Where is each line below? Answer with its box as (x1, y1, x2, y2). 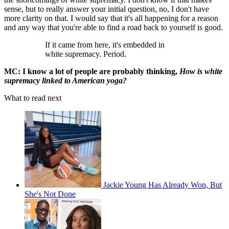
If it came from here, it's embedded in (45, 40, 165, 50)
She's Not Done (25, 190, 76, 199)
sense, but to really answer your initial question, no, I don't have (4, 5, 209, 14)
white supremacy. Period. (45, 50, 126, 59)
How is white (179, 67, 222, 76)
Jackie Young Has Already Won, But (103, 180, 222, 190)
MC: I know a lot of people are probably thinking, (4, 67, 179, 76)
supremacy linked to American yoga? (4, 76, 127, 85)
